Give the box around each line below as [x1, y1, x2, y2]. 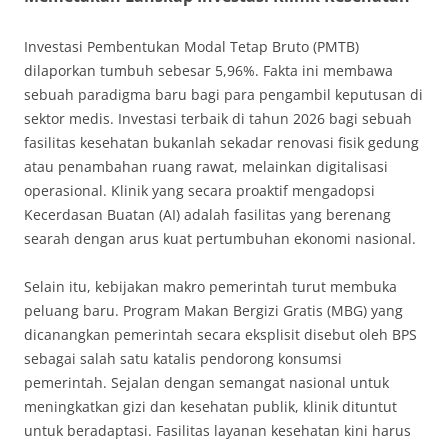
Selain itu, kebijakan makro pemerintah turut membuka [24, 276, 397, 296]
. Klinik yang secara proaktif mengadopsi [103, 180, 375, 200]
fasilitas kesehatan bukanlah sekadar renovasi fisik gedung [24, 132, 419, 152]
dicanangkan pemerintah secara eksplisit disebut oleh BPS [24, 324, 417, 344]
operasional [24, 180, 103, 200]
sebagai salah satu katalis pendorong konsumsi [24, 348, 342, 368]
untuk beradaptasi [24, 420, 148, 440]
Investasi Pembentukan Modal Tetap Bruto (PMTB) [24, 36, 359, 56]
